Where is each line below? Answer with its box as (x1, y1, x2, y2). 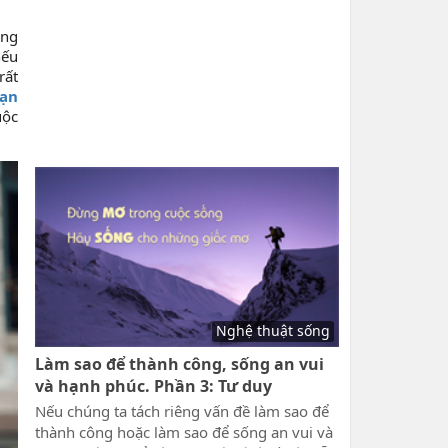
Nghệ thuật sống (215, 321, 330, 340)
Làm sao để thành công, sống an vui (34, 353, 324, 375)
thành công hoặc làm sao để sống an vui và (34, 422, 333, 442)
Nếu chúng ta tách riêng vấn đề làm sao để (34, 401, 329, 421)
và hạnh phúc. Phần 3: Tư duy (34, 375, 272, 397)
